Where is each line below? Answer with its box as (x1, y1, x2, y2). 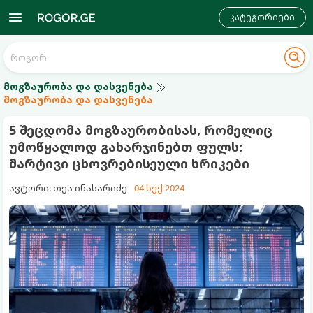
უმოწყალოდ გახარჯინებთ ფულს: (9, 138, 242, 155)
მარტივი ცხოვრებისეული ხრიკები (9, 155, 249, 172)
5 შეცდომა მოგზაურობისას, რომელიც (9, 122, 272, 138)
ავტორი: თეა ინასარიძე (9, 182, 127, 194)
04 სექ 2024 (134, 182, 184, 194)
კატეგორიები (230, 11, 295, 23)
